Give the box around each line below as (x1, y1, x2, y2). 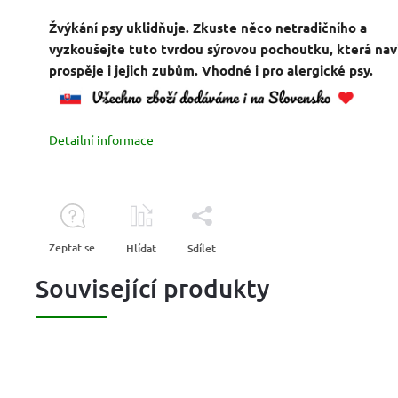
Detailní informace (49, 131, 154, 148)
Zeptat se (49, 240, 95, 256)
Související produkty (36, 273, 270, 304)
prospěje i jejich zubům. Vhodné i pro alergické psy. (49, 60, 373, 79)
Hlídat (126, 241, 156, 257)
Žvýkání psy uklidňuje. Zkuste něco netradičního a (49, 18, 367, 36)
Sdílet (187, 241, 216, 257)
